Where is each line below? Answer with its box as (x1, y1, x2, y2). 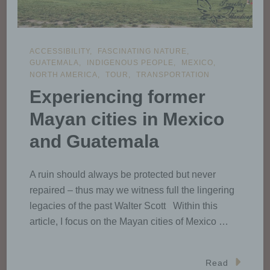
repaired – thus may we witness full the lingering (30, 185, 234, 196)
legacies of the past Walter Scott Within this (30, 201, 218, 212)
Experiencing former (30, 87, 206, 107)
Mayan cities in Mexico (30, 109, 224, 130)
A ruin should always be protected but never (30, 169, 216, 180)
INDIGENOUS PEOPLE (87, 58, 174, 67)
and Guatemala (30, 131, 159, 152)
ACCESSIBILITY (30, 47, 90, 56)
